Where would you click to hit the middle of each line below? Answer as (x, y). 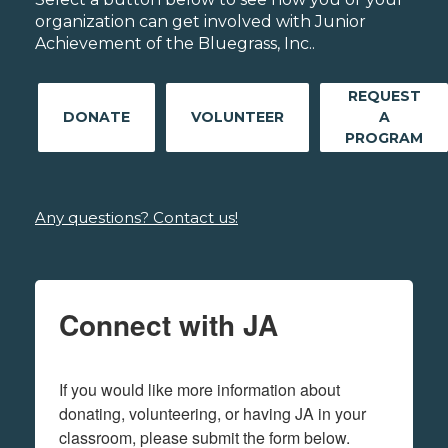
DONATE (96, 117)
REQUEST (384, 96)
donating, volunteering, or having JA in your (212, 414)
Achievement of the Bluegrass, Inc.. (175, 44)
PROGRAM (384, 138)
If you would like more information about (199, 390)
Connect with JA (168, 325)
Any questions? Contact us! (136, 218)
